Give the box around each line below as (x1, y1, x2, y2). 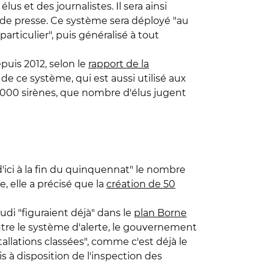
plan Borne (134, 207, 187, 219)
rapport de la (88, 58, 149, 70)
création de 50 (106, 178, 175, 190)
